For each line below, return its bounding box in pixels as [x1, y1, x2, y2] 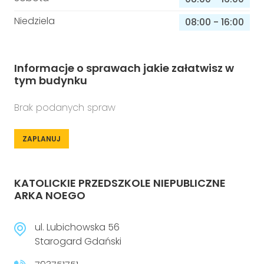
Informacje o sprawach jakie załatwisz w [14, 61, 234, 75]
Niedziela [14, 14, 55, 28]
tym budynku [14, 73, 87, 88]
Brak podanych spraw [14, 101, 115, 114]
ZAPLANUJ [22, 134, 61, 144]
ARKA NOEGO [14, 188, 85, 203]
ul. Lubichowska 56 [35, 220, 120, 234]
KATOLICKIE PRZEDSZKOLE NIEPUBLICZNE [14, 176, 226, 190]
